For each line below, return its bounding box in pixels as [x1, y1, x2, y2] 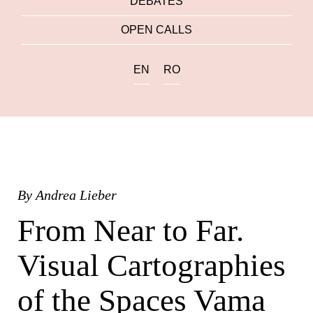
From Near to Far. [17, 213, 244, 249]
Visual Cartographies [17, 248, 286, 284]
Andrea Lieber [36, 187, 117, 203]
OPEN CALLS [121, 24, 192, 36]
